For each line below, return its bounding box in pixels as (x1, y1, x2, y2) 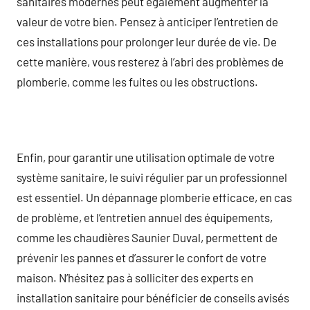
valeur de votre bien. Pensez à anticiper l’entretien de (17, 14, 278, 28)
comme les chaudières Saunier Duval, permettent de (17, 230, 277, 244)
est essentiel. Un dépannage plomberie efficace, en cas (17, 190, 292, 204)
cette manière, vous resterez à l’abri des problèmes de (17, 54, 284, 69)
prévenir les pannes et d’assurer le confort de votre (17, 250, 266, 264)
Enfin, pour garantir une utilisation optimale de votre (17, 149, 275, 164)
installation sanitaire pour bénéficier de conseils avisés (17, 290, 289, 304)
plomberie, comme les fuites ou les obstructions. (17, 74, 258, 89)
